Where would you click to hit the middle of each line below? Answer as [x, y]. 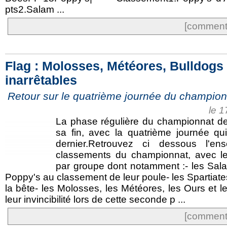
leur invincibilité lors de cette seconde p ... [95, 199]
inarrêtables [41, 80]
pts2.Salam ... [35, 9]
